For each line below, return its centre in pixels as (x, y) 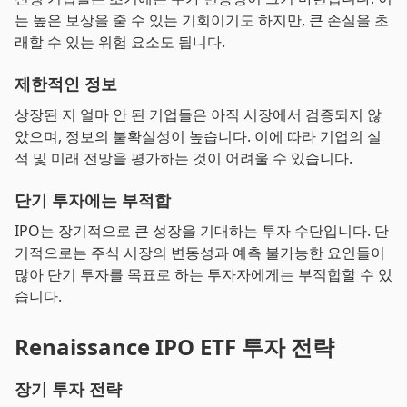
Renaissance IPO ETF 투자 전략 (174, 347)
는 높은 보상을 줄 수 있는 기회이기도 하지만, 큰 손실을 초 (202, 20)
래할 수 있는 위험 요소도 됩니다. (120, 42)
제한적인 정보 (66, 84)
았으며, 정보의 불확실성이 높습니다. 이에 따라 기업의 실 (198, 136)
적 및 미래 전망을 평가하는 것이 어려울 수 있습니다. (184, 158)
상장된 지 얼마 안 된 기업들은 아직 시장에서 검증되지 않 (198, 114)
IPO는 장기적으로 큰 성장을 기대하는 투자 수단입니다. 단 (202, 231)
